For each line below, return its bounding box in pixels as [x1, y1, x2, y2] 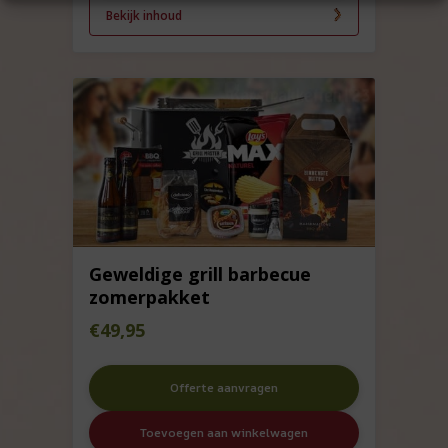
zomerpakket [89, 285, 211, 310]
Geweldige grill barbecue [89, 262, 312, 287]
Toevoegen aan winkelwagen [140, 424, 308, 442]
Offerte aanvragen [170, 379, 278, 397]
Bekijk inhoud [106, 6, 183, 24]
